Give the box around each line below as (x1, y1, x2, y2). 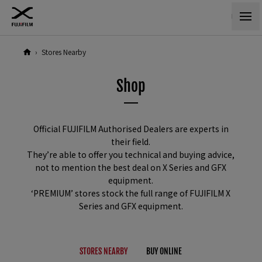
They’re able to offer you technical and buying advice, (27, 149, 235, 160)
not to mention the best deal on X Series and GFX (35, 161, 227, 173)
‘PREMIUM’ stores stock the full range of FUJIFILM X (31, 187, 231, 199)
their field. (111, 136, 151, 147)
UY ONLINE (150, 246, 182, 256)
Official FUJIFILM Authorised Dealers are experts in (33, 123, 229, 135)
